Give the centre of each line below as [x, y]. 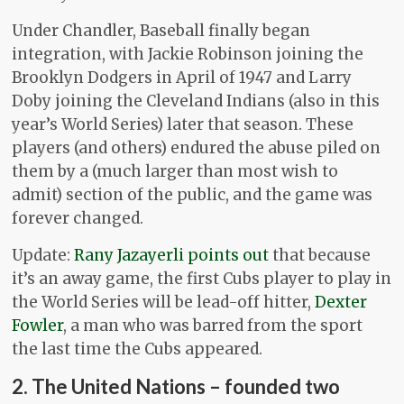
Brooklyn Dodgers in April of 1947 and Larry [182, 78]
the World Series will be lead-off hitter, [164, 303]
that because [320, 256]
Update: [43, 256]
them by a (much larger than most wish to [175, 172]
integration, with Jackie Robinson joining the [188, 55]
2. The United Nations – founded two [176, 387]
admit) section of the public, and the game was [193, 195]
